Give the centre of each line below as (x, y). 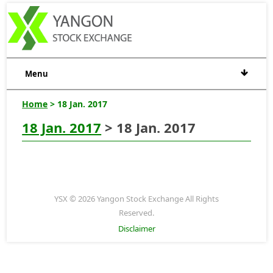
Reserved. (136, 212)
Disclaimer (136, 228)
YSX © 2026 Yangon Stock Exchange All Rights (136, 198)
